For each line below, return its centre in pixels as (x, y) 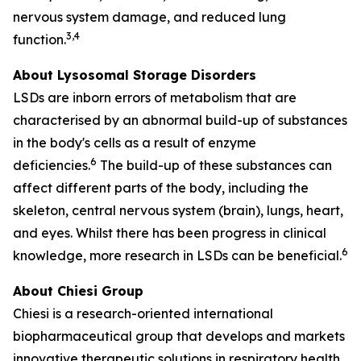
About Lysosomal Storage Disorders (135, 75)
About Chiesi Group (78, 291)
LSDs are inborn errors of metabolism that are (155, 98)
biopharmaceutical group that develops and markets (179, 336)
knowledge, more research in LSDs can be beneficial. (177, 255)
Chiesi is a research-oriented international (143, 313)
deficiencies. (52, 165)
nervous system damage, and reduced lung (149, 17)
